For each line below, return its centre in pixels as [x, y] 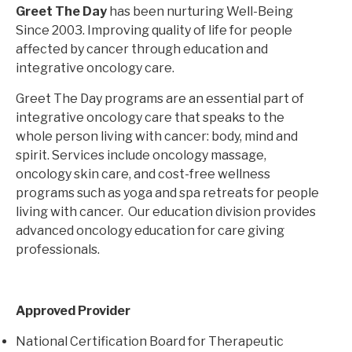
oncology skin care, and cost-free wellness [143, 174]
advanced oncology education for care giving [150, 231]
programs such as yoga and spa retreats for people [167, 193]
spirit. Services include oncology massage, [141, 156]
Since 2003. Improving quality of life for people [154, 31]
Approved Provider [73, 311]
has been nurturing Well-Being [200, 12]
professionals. [58, 250]
